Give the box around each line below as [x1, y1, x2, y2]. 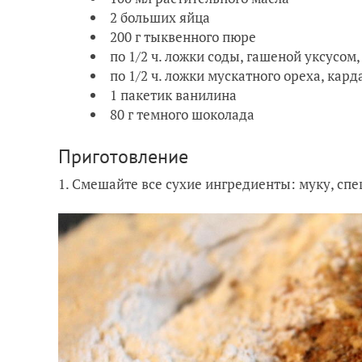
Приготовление [58, 144, 188, 170]
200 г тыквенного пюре [110, 27, 256, 47]
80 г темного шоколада [110, 105, 255, 124]
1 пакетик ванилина [110, 86, 237, 105]
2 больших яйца [110, 8, 210, 27]
